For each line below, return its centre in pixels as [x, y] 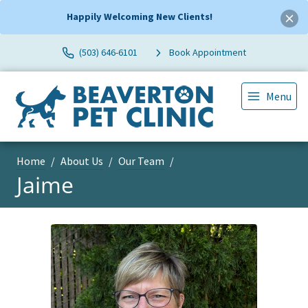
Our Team [141, 161]
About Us [82, 161]
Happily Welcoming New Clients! [139, 17]
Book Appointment [208, 53]
